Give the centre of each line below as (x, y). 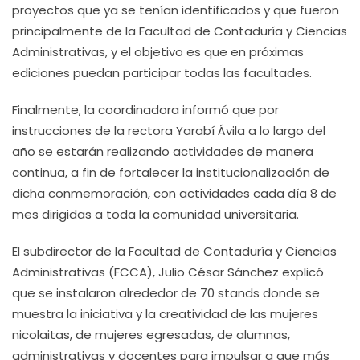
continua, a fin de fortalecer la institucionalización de (171, 172)
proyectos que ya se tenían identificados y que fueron (176, 10)
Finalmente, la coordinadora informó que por (145, 110)
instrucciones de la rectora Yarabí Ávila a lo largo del (169, 131)
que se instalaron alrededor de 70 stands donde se (166, 293)
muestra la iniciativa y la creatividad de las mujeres (165, 314)
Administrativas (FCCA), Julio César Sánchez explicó (168, 272)
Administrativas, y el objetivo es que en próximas (158, 52)
